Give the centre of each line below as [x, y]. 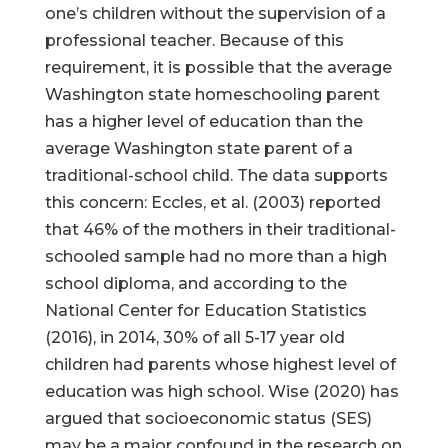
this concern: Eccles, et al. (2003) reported [212, 202]
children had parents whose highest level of [220, 364]
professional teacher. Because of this [194, 40]
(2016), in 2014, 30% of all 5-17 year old [194, 337]
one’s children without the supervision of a [215, 13]
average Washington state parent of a [198, 148]
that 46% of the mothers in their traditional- [220, 229]
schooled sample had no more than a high [215, 256]
